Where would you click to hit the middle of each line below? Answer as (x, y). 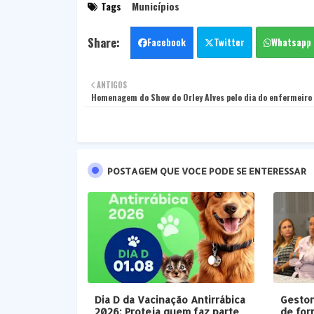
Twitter (229, 42)
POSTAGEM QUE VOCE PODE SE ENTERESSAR (206, 171)
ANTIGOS (111, 85)
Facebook (166, 42)
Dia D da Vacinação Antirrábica (170, 300)
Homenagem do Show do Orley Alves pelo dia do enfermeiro (201, 97)
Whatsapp (291, 42)
